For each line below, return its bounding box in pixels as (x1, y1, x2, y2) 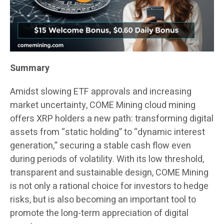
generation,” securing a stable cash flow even (10, 139, 191, 153)
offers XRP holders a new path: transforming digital (10, 112, 213, 126)
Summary (10, 61, 49, 75)
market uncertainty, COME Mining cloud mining (10, 98, 195, 112)
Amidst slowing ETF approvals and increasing (10, 85, 191, 99)
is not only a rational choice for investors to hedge (10, 179, 208, 193)
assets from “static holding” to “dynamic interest (10, 125, 205, 139)
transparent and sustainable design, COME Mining (10, 166, 208, 180)
